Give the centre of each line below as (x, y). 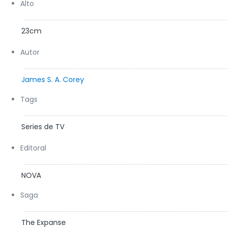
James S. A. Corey (53, 79)
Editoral (33, 148)
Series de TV (43, 126)
